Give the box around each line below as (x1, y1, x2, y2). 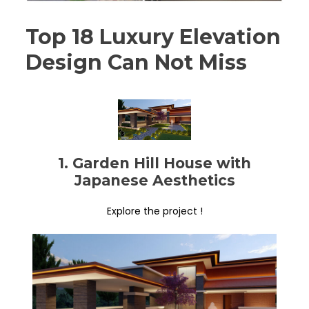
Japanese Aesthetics (74, 172, 235, 190)
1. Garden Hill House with (58, 154, 251, 172)
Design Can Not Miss (25, 49, 247, 75)
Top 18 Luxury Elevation (25, 23, 281, 50)
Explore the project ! (106, 204, 203, 219)
